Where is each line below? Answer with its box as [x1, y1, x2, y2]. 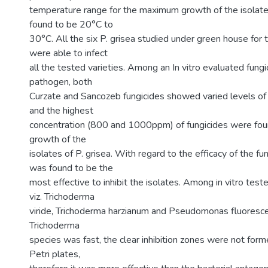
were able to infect [29, 47, 108, 60]
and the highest [29, 104, 93, 117]
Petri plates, [29, 248, 80, 261]
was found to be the [29, 162, 113, 175]
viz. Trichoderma [29, 190, 95, 203]
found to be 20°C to [29, 18, 113, 31]
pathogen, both [29, 75, 92, 89]
